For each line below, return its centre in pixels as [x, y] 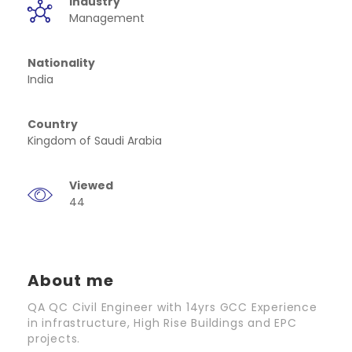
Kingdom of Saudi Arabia [95, 141]
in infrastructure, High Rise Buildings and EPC [162, 323]
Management [107, 18]
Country [54, 124]
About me [71, 280]
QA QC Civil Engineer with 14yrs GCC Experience [172, 307]
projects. [54, 339]
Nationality [62, 63]
